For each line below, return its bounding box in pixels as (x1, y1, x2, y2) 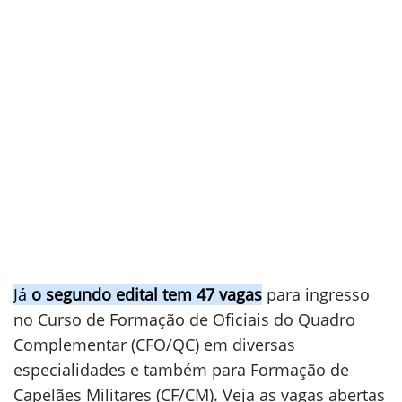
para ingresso (262, 284, 370, 305)
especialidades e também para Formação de (13, 359, 349, 380)
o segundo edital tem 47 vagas (27, 284, 262, 305)
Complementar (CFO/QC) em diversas (13, 334, 295, 355)
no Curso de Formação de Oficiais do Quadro (13, 309, 355, 330)
